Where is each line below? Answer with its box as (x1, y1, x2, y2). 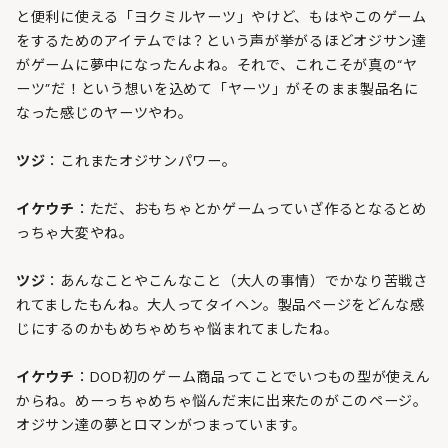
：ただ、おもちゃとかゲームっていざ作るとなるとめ (74, 199, 427, 218)
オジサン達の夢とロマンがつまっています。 (16, 415, 308, 434)
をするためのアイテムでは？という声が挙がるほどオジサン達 (16, 31, 427, 50)
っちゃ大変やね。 (16, 223, 134, 242)
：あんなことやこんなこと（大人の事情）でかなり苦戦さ (45, 271, 428, 290)
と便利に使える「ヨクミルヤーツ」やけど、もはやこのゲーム (16, 7, 427, 26)
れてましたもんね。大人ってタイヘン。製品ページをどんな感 (16, 295, 425, 314)
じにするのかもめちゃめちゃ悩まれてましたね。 (16, 319, 339, 338)
